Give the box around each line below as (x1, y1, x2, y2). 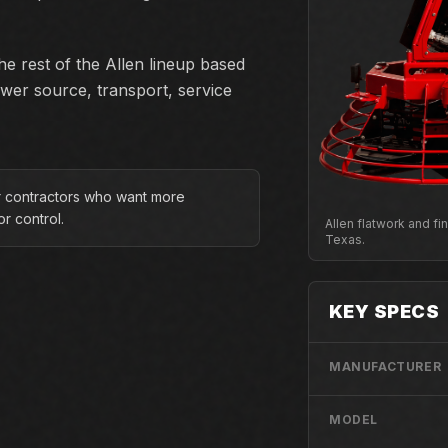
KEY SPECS (329, 301, 440, 323)
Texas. (325, 232, 365, 248)
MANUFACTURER (329, 359, 442, 375)
